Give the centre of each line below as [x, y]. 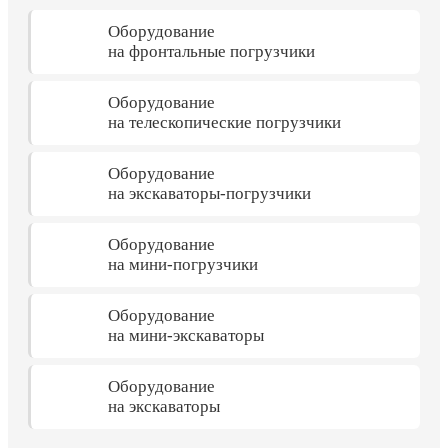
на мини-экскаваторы [186, 335]
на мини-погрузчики [183, 264]
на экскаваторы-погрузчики [209, 193]
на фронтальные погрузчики [211, 51]
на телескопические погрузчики [224, 122]
